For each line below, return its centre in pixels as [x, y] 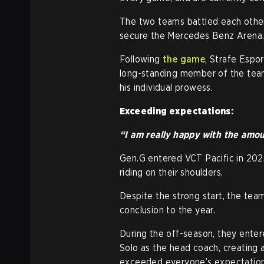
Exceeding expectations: [177, 111]
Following [141, 59]
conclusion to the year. [168, 210]
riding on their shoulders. [171, 172]
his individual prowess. [166, 88]
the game [184, 59]
